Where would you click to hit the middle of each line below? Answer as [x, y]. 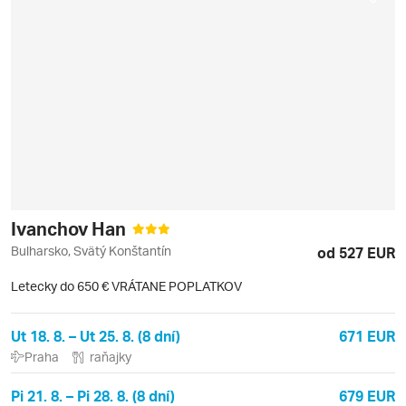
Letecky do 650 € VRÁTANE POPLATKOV [126, 285]
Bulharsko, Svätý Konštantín [91, 250]
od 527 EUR [356, 252]
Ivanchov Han [70, 228]
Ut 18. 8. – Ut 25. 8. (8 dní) [96, 335]
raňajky [111, 356]
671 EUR [367, 335]
